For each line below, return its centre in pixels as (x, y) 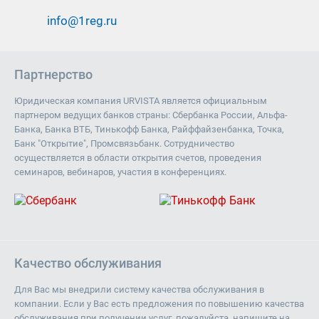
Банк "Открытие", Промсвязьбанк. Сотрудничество (124, 143)
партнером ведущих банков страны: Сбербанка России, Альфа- (151, 115)
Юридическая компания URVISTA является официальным (141, 101)
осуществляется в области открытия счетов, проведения (138, 158)
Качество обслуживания (88, 263)
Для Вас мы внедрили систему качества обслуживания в (139, 289)
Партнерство (53, 74)
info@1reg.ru (82, 21)
